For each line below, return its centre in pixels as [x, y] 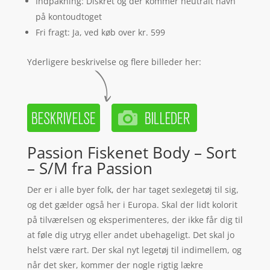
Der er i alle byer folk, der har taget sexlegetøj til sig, [133, 190]
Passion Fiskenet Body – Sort [131, 153]
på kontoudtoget [68, 17]
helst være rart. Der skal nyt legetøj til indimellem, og [134, 250]
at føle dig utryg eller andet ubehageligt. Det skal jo [130, 235]
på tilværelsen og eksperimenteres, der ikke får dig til [135, 220]
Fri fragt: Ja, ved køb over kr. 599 [100, 33]
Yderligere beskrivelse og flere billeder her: [114, 62]
